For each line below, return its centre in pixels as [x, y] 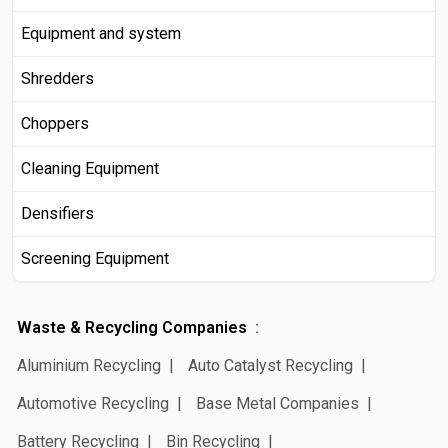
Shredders [57, 79]
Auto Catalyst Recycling [270, 366]
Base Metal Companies [277, 404]
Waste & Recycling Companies [132, 328]
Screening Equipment [95, 259]
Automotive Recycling [93, 404]
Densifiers [57, 214]
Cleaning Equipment [90, 169]
